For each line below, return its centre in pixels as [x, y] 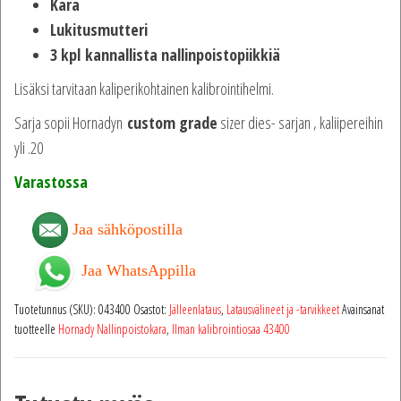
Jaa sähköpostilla [128, 229]
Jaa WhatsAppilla [139, 270]
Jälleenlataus [195, 309]
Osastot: [151, 309]
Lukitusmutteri [99, 30]
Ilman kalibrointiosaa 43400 [231, 328]
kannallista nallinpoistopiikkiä [183, 55]
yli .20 [29, 148]
